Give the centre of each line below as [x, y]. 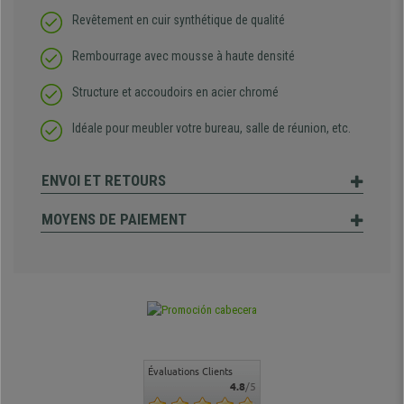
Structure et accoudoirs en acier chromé [175, 92]
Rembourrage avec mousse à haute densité [184, 56]
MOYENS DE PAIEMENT [114, 220]
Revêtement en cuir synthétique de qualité [179, 20]
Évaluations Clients [190, 372]
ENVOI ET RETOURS [104, 181]
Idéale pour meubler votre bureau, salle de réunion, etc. [211, 129]
